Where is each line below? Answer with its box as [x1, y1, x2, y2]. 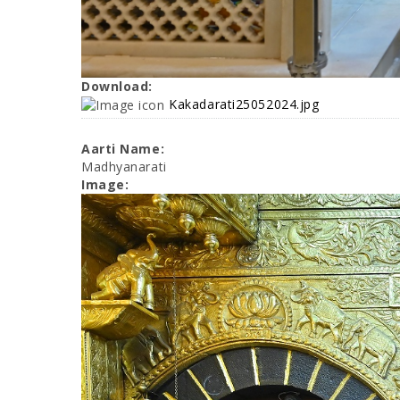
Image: [81, 176, 133, 194]
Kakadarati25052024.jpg [169, 95, 320, 112]
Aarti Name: [81, 140, 169, 158]
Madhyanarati [81, 158, 167, 176]
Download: [81, 77, 157, 95]
